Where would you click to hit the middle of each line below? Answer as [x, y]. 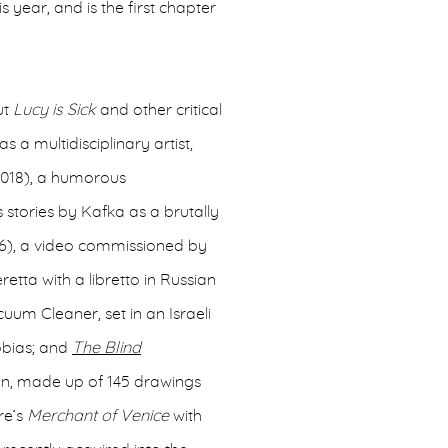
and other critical [159, 110]
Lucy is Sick [54, 110]
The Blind [106, 348]
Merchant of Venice [98, 416]
